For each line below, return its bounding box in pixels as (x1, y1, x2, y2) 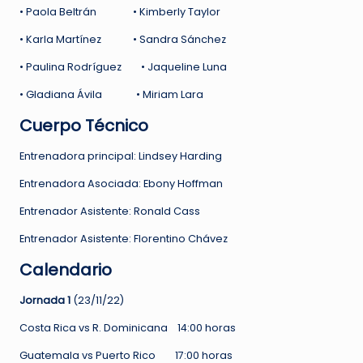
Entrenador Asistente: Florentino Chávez (19, 232, 242, 246)
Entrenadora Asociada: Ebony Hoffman (19, 177, 250, 191)
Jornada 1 (19, 293, 73, 308)
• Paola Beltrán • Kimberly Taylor (19, 5, 220, 19)
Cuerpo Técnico (19, 114, 148, 138)
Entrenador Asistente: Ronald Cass (19, 204, 237, 219)
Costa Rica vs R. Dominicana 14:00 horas (19, 321, 236, 335)
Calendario (19, 258, 112, 282)
